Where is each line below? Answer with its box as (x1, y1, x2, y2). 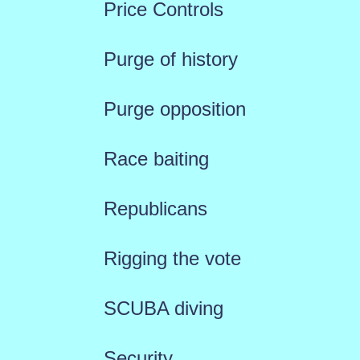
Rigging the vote (103, 247, 241, 269)
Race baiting (103, 147, 209, 170)
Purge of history (103, 47, 238, 70)
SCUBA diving (103, 297, 223, 319)
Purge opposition (103, 97, 246, 120)
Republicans (103, 197, 207, 219)
